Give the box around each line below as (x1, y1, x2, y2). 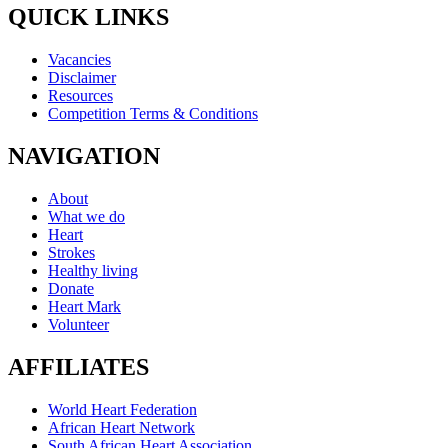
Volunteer (48, 316, 109, 334)
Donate (48, 280, 94, 298)
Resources (48, 87, 113, 105)
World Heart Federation (48, 400, 197, 418)
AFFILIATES (8, 353, 149, 380)
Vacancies (48, 51, 111, 69)
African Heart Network (48, 418, 195, 436)
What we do (48, 208, 125, 226)
